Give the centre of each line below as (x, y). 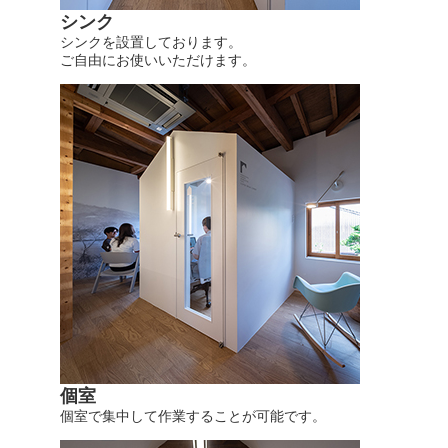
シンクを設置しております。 (151, 42)
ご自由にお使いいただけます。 (158, 60)
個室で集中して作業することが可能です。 (193, 416)
